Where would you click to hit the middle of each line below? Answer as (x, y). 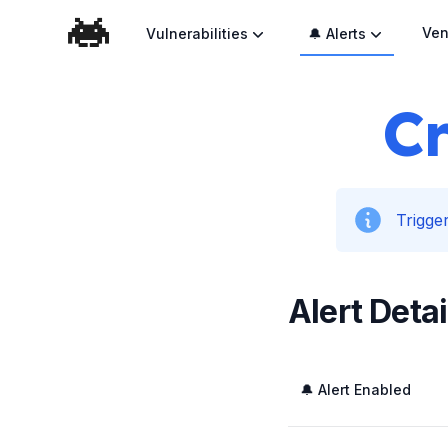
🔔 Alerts (337, 33)
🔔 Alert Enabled (355, 389)
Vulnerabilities (197, 33)
